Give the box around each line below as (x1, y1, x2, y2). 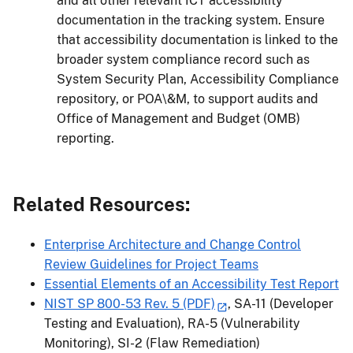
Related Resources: (13, 192, 190, 215)
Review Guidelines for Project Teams (44, 256, 258, 272)
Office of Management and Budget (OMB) (57, 110, 300, 126)
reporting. (57, 130, 114, 146)
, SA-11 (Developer (228, 295, 334, 311)
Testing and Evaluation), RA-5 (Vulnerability (44, 315, 300, 331)
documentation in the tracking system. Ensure (57, 12, 325, 28)
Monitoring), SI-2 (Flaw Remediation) (44, 335, 260, 351)
